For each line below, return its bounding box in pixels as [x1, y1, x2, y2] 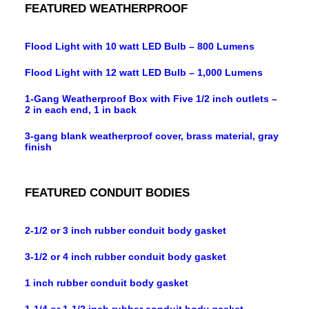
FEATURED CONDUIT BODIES [25, 186, 190, 199]
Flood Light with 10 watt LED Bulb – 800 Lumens [25, 41, 255, 52]
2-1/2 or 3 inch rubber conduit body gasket [25, 225, 226, 236]
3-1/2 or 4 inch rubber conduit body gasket [25, 251, 226, 262]
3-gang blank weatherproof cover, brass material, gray [25, 130, 279, 141]
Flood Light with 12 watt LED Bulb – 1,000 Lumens [25, 67, 263, 78]
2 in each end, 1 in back [25, 104, 137, 115]
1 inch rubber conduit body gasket [25, 277, 188, 288]
